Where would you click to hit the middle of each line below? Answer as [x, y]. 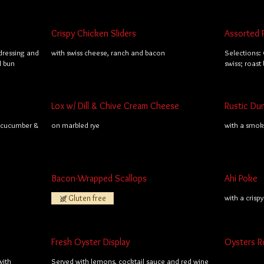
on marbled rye [76, 125]
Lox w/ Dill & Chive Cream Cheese [115, 106]
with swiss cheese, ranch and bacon [108, 52]
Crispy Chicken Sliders [94, 33]
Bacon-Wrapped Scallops [99, 178]
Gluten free [88, 198]
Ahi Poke [241, 178]
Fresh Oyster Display [91, 242]
